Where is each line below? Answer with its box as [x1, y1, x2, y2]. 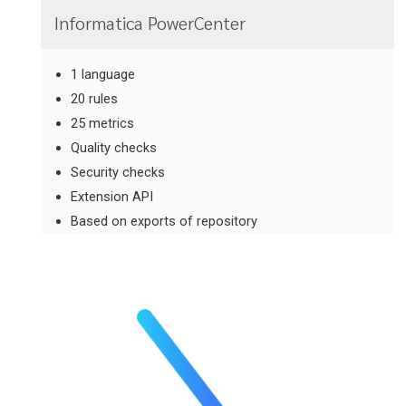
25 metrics [71, 114, 134, 131]
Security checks [71, 163, 165, 180]
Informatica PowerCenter [53, 11, 246, 35]
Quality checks [71, 139, 157, 156]
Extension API [71, 188, 153, 205]
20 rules [71, 90, 118, 107]
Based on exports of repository [71, 212, 257, 229]
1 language [71, 65, 135, 82]
